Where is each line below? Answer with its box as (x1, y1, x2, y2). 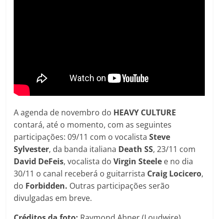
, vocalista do (64, 156, 114, 167)
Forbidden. (25, 180, 70, 192)
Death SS (118, 144, 153, 155)
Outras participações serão (69, 180, 170, 192)
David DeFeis (14, 156, 64, 167)
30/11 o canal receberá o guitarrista (14, 168, 148, 179)
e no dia (164, 156, 194, 167)
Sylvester (14, 144, 49, 155)
